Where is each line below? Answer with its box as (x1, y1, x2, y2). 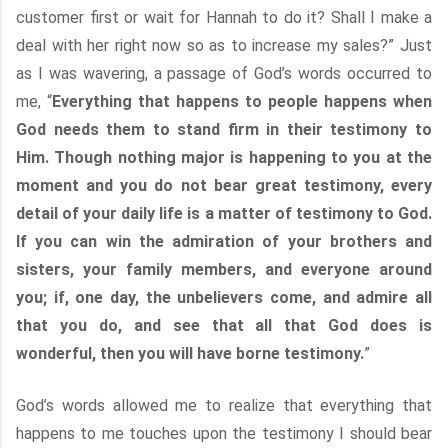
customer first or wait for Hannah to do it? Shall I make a (16, 8, 432, 27)
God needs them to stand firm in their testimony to (16, 120, 432, 139)
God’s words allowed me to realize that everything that (16, 396, 432, 415)
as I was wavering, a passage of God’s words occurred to (16, 64, 432, 83)
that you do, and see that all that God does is (16, 316, 432, 335)
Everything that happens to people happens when (52, 92, 432, 111)
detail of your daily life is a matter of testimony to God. (16, 204, 432, 223)
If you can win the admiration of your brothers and (16, 232, 432, 251)
